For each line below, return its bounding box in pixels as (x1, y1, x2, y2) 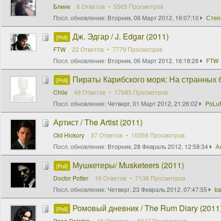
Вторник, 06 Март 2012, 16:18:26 (108, 56, 199, 65)
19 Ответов (95, 173, 128, 182)
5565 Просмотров (112, 1, 163, 10)
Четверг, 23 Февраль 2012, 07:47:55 (108, 184, 207, 193)
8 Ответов (76, 1, 106, 10)
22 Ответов (72, 44, 105, 53)
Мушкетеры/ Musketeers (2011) (73, 159, 184, 171)
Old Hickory (53, 130, 84, 139)
